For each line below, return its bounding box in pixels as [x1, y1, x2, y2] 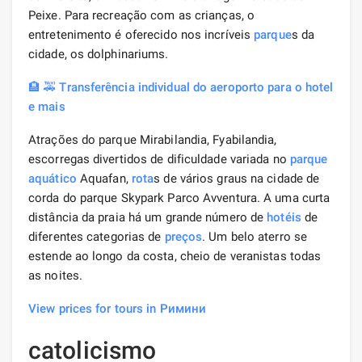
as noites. [28, 267, 82, 283]
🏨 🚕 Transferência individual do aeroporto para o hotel [28, 79, 334, 95]
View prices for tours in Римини [28, 301, 207, 316]
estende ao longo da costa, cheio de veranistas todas [28, 248, 322, 263]
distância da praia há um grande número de [28, 209, 267, 225]
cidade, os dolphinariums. [28, 46, 169, 61]
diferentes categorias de [28, 229, 165, 244]
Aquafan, [76, 170, 132, 186]
